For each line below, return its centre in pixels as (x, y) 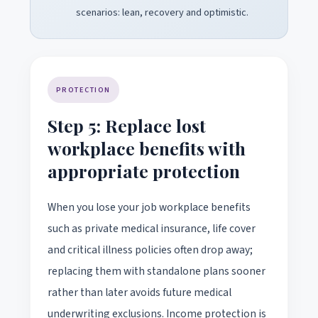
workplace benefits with (147, 148)
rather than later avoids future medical (139, 292)
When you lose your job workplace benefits (149, 207)
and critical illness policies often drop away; (150, 250)
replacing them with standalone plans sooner (157, 271)
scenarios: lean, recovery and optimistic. (162, 12)
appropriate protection (144, 170)
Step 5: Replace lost (127, 125)
